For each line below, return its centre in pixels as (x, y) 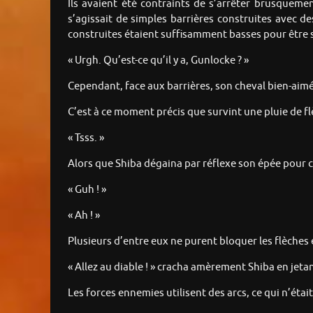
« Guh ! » (87, 189)
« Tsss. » (86, 138)
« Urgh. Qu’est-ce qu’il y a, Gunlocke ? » (158, 60)
